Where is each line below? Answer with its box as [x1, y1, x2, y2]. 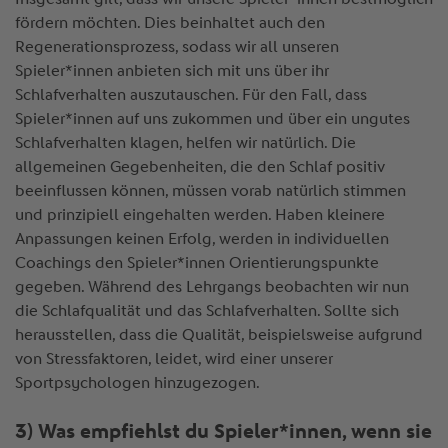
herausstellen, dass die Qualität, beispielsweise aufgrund [14, 325, 423, 345]
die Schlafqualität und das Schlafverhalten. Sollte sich [14, 301, 399, 321]
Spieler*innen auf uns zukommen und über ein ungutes [14, 109, 410, 129]
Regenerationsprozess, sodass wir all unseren [14, 37, 339, 57]
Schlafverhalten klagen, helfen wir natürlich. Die [14, 133, 356, 153]
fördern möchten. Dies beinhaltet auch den [14, 13, 325, 33]
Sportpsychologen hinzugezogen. [14, 373, 260, 393]
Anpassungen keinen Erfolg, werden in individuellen [14, 229, 389, 249]
